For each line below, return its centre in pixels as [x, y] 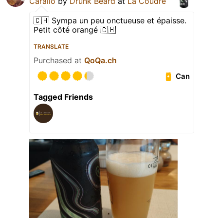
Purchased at [59, 61]
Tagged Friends [63, 97]
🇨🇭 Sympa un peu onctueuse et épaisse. [110, 21]
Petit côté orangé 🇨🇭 [75, 30]
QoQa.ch [100, 61]
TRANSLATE [51, 47]
